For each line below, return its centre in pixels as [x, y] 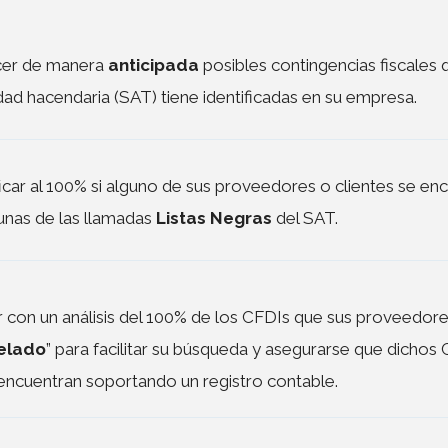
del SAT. [307, 218]
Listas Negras [216, 218]
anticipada [154, 65]
